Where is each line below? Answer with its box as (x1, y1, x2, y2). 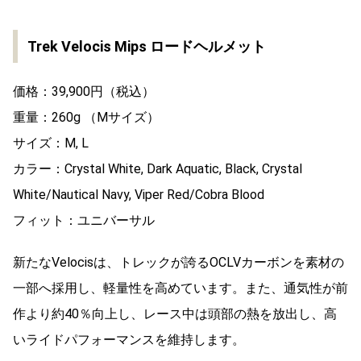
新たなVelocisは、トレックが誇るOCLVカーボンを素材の (13, 254, 344, 270)
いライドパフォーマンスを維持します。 (13, 331, 245, 347)
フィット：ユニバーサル (13, 212, 155, 228)
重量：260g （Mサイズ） (13, 109, 160, 125)
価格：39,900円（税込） (13, 83, 155, 99)
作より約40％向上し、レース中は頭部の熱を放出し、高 (13, 305, 337, 322)
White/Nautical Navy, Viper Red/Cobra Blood (13, 186, 264, 202)
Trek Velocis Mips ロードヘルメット (27, 37, 266, 55)
